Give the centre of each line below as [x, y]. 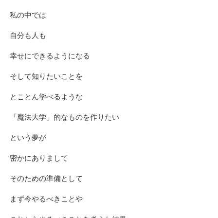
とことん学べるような [46, 97]
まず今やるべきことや [46, 199]
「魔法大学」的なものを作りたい [64, 117]
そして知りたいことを [46, 76]
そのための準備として [46, 178]
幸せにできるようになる [50, 56]
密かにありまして [39, 158]
